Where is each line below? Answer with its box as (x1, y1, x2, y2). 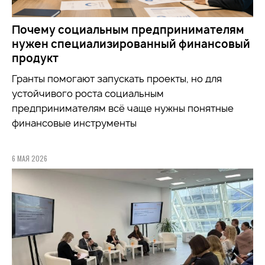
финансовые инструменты (12, 116, 137, 130)
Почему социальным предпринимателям (12, 22, 244, 37)
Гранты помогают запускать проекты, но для (12, 72, 222, 85)
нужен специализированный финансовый (12, 36, 250, 51)
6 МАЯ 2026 (12, 153, 47, 163)
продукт (12, 50, 59, 66)
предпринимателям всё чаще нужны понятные (12, 101, 234, 115)
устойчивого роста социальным (12, 86, 164, 100)
